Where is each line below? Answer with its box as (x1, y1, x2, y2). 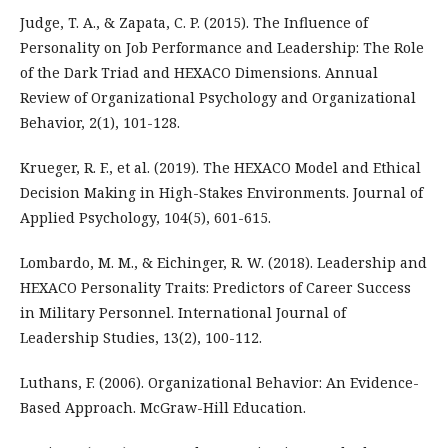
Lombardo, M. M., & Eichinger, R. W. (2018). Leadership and (20, 252, 427, 272)
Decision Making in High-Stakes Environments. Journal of (20, 182, 423, 202)
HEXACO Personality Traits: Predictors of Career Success (20, 277, 411, 297)
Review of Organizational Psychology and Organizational (20, 87, 416, 107)
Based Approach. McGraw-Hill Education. (20, 397, 306, 417)
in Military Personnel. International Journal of (20, 302, 346, 322)
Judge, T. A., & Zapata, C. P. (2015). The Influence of (20, 12, 368, 32)
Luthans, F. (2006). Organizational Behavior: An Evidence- (20, 372, 419, 392)
